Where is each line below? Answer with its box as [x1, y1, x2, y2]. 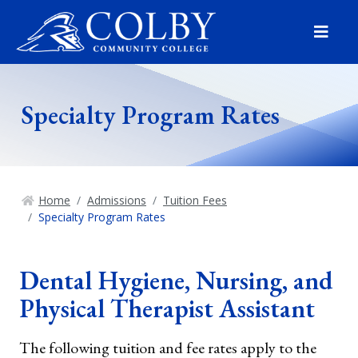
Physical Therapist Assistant [19, 292, 315, 325]
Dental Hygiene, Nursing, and [19, 264, 332, 297]
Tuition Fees [163, 193, 227, 208]
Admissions [87, 193, 146, 208]
